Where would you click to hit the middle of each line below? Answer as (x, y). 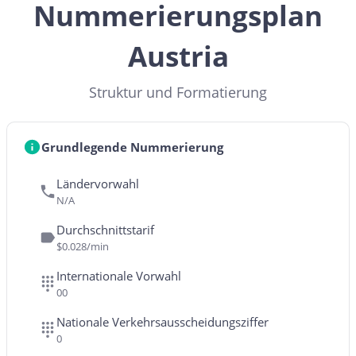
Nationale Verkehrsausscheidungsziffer (163, 322)
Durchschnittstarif (105, 230)
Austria (178, 55)
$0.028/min (83, 246)
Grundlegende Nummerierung (132, 147)
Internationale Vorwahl (119, 276)
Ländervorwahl (98, 184)
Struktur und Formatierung (178, 92)
